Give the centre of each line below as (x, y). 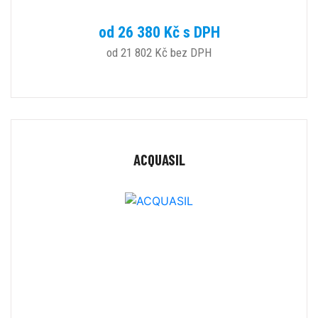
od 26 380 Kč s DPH (159, 33)
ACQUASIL (159, 160)
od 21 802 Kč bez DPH (159, 53)
